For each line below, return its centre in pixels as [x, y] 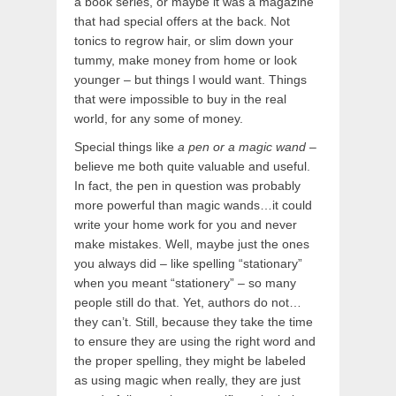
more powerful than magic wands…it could [193, 206]
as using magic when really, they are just [187, 381]
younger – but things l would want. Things [190, 80]
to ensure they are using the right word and [195, 342]
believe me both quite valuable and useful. [192, 167]
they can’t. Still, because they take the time [194, 322]
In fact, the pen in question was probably [187, 186]
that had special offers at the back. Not [182, 22]
